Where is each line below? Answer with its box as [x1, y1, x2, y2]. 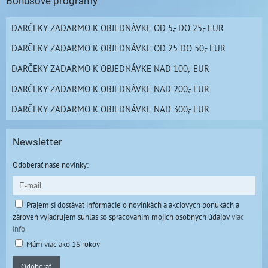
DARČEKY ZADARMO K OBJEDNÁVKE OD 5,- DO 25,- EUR [11, 21, 224, 33]
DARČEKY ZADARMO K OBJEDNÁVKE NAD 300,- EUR [11, 102, 209, 115]
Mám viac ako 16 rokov [26, 238, 100, 249]
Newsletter [13, 136, 62, 148]
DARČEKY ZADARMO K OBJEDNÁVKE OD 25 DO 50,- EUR [11, 41, 226, 54]
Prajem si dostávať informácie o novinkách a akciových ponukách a [26, 199, 239, 210]
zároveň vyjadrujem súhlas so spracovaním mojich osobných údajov [13, 211, 232, 222]
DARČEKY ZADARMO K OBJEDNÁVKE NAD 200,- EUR [11, 82, 209, 95]
